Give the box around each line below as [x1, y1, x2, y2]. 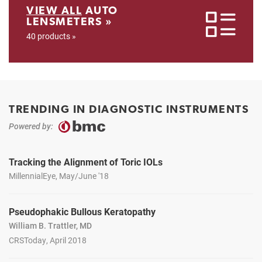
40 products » [26, 30, 76, 42]
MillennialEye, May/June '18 [9, 170, 109, 181]
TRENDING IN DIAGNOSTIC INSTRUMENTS [9, 102, 249, 115]
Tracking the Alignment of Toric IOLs [9, 155, 163, 168]
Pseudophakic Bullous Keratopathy [9, 205, 156, 218]
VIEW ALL [26, 4, 82, 16]
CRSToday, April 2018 [9, 234, 87, 246]
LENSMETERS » [26, 15, 112, 27]
